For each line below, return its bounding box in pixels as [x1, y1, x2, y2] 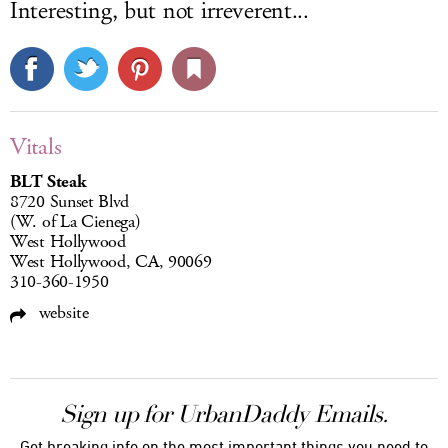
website [34, 301, 89, 325]
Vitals [10, 131, 62, 163]
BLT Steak [10, 170, 87, 194]
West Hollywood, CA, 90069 [10, 250, 212, 274]
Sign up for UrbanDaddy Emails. [60, 399, 388, 429]
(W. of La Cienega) [10, 210, 141, 234]
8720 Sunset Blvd [10, 190, 130, 214]
